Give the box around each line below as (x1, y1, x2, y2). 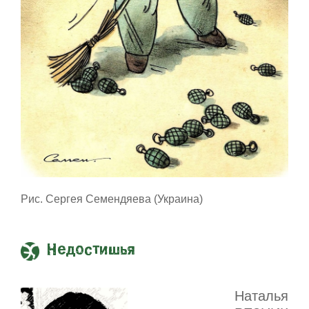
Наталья (235, 288, 288, 303)
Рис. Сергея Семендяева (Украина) (21, 192, 203, 205)
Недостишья (47, 241, 135, 259)
